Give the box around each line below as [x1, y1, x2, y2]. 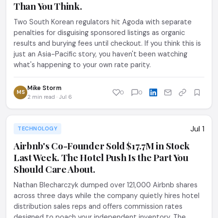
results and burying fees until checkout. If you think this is [14, 39, 201, 48]
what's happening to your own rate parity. [14, 60, 151, 69]
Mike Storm [27, 84, 61, 92]
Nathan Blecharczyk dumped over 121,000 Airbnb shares [14, 181, 198, 189]
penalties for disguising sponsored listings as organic [14, 28, 185, 37]
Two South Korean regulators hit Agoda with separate [14, 18, 192, 26]
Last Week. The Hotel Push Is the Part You [14, 151, 188, 163]
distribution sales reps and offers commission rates [14, 202, 182, 211]
